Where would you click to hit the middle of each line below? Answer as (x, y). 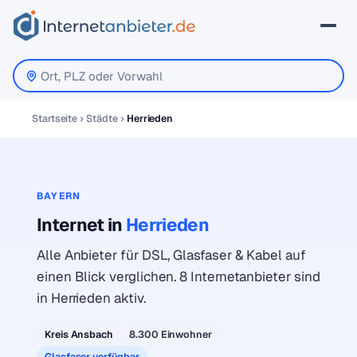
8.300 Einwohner (171, 334)
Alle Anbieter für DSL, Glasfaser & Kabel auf (171, 255)
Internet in (81, 225)
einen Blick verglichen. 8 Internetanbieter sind (178, 277)
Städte (102, 118)
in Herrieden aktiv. (91, 298)
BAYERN (59, 196)
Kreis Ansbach (79, 334)
